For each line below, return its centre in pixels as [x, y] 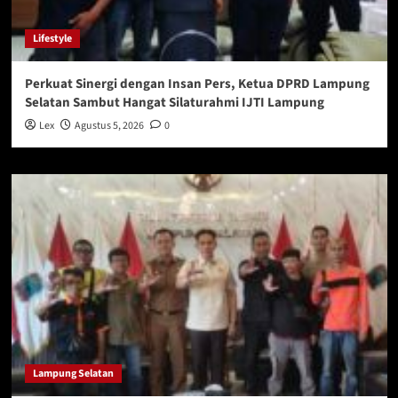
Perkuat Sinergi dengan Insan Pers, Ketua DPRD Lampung [197, 84]
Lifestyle [52, 39]
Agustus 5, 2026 [109, 126]
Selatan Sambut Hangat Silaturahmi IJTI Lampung [174, 103]
